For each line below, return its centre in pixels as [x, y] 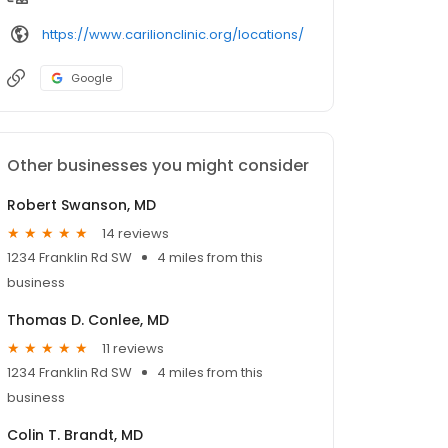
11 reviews [133, 348]
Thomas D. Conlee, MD [88, 320]
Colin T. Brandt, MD [75, 435]
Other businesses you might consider [158, 166]
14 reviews [135, 233]
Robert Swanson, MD [81, 205]
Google [91, 78]
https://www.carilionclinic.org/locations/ [173, 34]
